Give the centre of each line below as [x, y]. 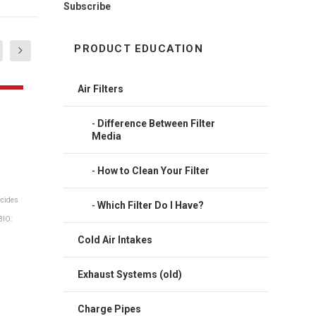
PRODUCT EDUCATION [139, 48]
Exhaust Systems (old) [130, 274]
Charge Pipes [110, 309]
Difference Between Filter [157, 123]
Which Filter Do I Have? [151, 205]
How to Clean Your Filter [154, 170]
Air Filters [101, 89]
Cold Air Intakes [115, 239]
